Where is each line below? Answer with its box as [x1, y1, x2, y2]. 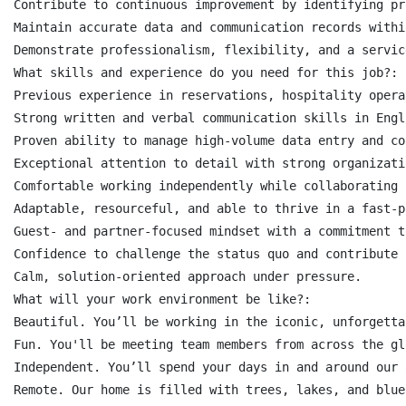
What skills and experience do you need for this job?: [14, 65, 398, 80]
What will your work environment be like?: [14, 292, 311, 306]
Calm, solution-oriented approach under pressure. [14, 269, 362, 284]
